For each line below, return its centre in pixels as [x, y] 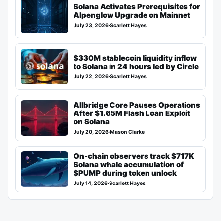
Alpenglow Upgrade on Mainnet [132, 15]
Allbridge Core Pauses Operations [137, 105]
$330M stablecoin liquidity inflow [135, 58]
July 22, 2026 [91, 76]
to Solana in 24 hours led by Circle [136, 66]
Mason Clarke [127, 132]
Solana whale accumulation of [129, 165]
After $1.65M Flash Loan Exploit [132, 113]
